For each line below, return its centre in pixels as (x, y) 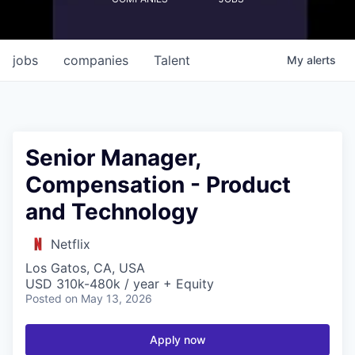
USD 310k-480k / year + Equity (120, 283)
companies (96, 60)
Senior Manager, (113, 157)
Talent (172, 60)
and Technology (112, 211)
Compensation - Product (158, 184)
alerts (321, 59)
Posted (44, 298)
